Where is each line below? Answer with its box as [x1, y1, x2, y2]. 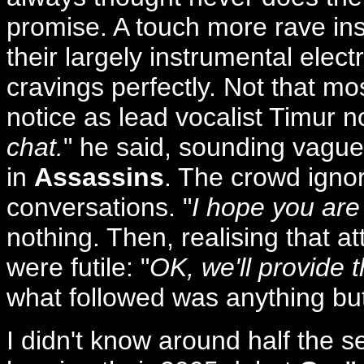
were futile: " [6, 253, 149, 283]
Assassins [34, 162, 164, 193]
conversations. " [6, 193, 192, 223]
